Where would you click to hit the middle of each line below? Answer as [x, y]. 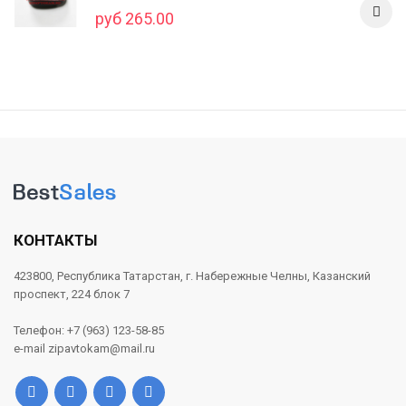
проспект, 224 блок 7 [72, 294]
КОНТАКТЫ [55, 240]
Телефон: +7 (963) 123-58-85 [89, 330]
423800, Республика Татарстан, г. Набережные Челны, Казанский [192, 275]
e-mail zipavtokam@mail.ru [84, 348]
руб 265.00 [135, 18]
